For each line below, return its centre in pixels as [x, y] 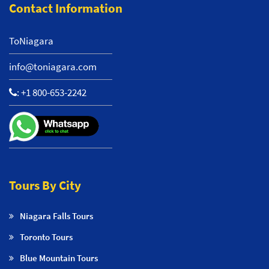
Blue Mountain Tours [59, 258]
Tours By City [45, 185]
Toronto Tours [46, 237]
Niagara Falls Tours [56, 216]
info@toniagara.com [53, 66]
